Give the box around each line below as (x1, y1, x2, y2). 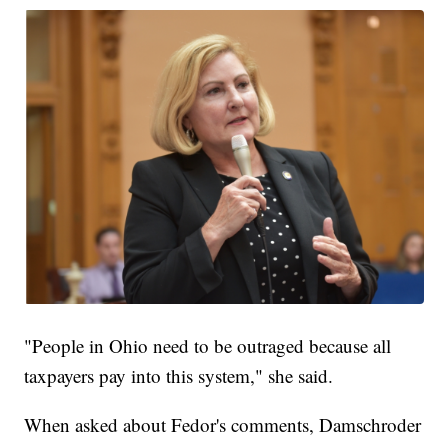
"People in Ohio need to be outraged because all (24, 333, 392, 359)
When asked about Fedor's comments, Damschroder (24, 412, 422, 438)
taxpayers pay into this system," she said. (24, 363, 334, 389)
